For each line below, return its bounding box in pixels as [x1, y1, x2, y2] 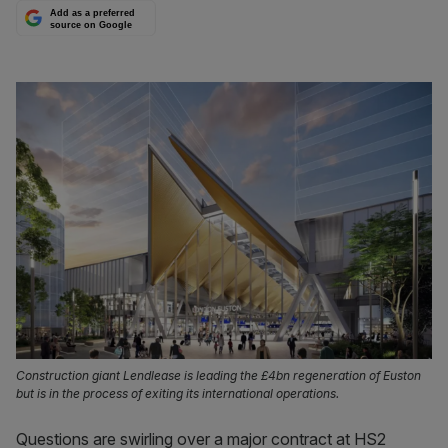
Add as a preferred [50, 8, 136, 19]
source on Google [50, 19, 133, 30]
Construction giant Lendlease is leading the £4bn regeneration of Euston [16, 368, 421, 384]
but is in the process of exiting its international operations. [16, 386, 339, 402]
